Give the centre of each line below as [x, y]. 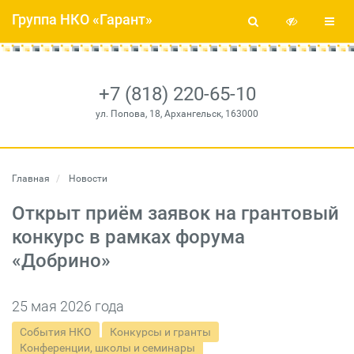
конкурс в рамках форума [128, 237]
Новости [87, 179]
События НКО [56, 332]
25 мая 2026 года [68, 306]
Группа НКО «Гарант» [82, 19]
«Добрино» [61, 261]
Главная [31, 179]
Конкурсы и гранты [160, 332]
